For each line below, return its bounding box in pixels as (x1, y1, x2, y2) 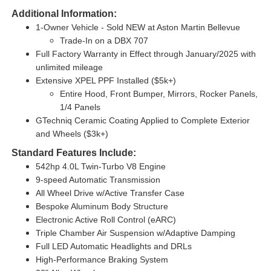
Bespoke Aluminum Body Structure (35, 201, 168, 212)
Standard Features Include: (11, 148, 136, 158)
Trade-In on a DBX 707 (59, 36, 148, 46)
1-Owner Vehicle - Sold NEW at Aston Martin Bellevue (35, 22, 240, 33)
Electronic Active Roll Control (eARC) (35, 215, 176, 225)
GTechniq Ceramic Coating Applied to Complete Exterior (35, 116, 250, 126)
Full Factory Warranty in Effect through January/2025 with (35, 49, 256, 59)
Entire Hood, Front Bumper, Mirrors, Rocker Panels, (59, 89, 258, 99)
